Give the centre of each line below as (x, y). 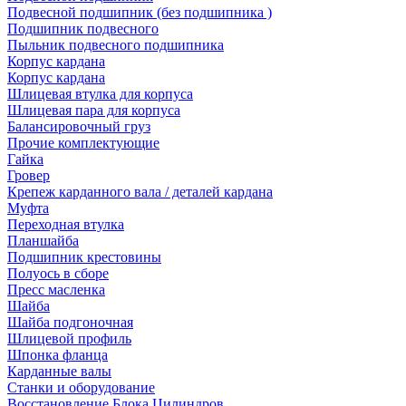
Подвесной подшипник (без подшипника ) (140, 12)
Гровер (29, 175)
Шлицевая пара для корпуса (94, 110)
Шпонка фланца (58, 355)
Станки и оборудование (81, 387)
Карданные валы (59, 371)
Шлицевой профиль (69, 338)
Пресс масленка (56, 290)
